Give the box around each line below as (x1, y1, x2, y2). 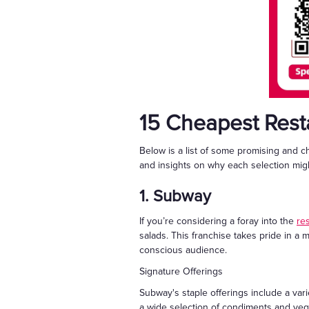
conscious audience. (139, 244, 227, 257)
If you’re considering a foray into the (139, 215, 297, 228)
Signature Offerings (139, 266, 223, 278)
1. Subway (139, 186, 211, 207)
